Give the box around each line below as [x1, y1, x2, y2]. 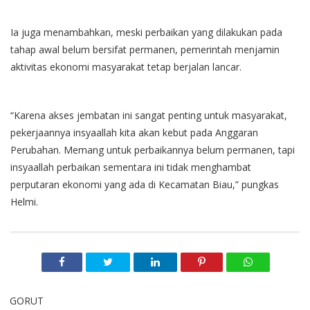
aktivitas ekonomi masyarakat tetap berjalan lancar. [10, 60, 241, 73]
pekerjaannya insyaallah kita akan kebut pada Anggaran [10, 125, 258, 139]
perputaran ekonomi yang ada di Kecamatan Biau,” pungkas [10, 177, 279, 191]
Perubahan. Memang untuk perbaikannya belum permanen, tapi [10, 143, 295, 156]
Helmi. [10, 194, 38, 208]
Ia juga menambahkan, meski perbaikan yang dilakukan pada [10, 25, 282, 39]
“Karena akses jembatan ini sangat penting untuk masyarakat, [10, 108, 287, 122]
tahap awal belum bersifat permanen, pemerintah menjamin [10, 42, 280, 56]
